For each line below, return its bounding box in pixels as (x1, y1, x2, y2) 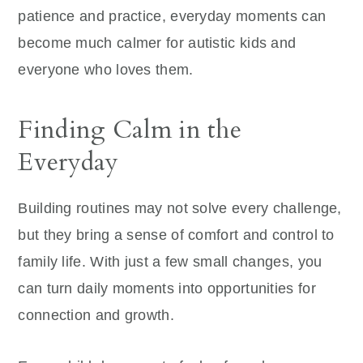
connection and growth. (18, 307, 174, 324)
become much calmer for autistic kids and (18, 35, 297, 52)
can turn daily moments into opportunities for (18, 280, 316, 297)
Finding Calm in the (18, 113, 242, 147)
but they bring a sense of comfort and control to (18, 227, 335, 244)
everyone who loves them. (18, 62, 194, 79)
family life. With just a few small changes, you (18, 254, 322, 271)
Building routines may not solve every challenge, (18, 200, 342, 217)
